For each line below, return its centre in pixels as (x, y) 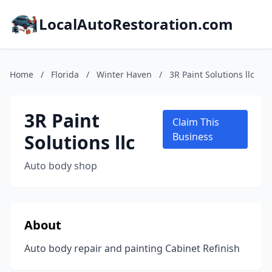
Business (193, 137)
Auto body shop (61, 166)
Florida (65, 74)
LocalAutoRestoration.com (136, 24)
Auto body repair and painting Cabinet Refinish (132, 248)
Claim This (196, 122)
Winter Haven (124, 74)
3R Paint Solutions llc (212, 74)
